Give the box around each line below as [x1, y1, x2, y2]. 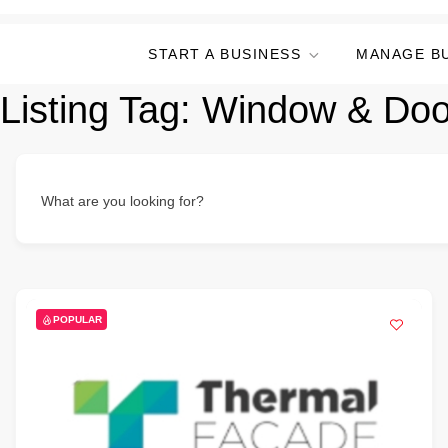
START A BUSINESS [148, 46, 301, 62]
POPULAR [53, 314, 102, 325]
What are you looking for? [41, 193, 204, 209]
